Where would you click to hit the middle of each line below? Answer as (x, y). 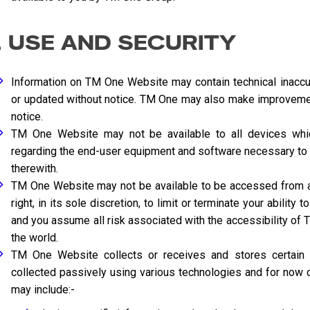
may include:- (43, 290)
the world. (35, 238)
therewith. (35, 168)
